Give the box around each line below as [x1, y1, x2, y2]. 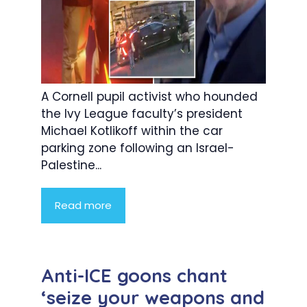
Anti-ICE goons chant [41, 264, 228, 288]
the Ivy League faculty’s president [41, 106, 243, 123]
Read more [55, 198, 112, 213]
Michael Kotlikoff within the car [41, 123, 223, 140]
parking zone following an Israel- [41, 140, 234, 157]
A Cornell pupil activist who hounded [41, 88, 258, 106]
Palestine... [41, 157, 101, 174]
